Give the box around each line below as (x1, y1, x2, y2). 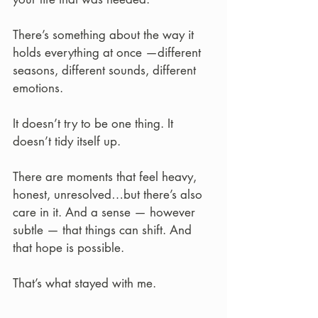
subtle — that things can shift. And (13, 222, 195, 238)
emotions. (13, 80, 63, 96)
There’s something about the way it (13, 27, 197, 43)
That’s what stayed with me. (13, 275, 156, 291)
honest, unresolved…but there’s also (13, 187, 206, 202)
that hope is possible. (13, 240, 124, 256)
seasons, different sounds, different (13, 62, 199, 78)
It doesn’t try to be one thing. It (13, 116, 177, 131)
